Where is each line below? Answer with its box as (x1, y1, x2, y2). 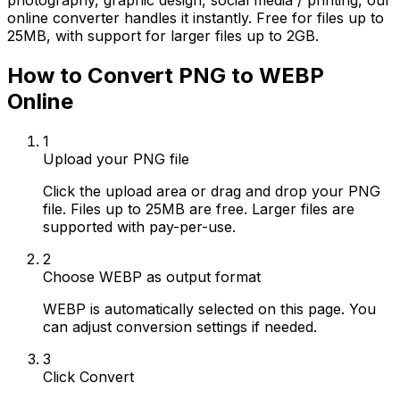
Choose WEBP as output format (43, 267, 261, 286)
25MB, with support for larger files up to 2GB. (7, 27, 319, 45)
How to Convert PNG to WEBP (7, 62, 324, 88)
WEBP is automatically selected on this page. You (43, 299, 376, 318)
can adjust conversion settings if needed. (43, 317, 317, 336)
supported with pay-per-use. (43, 217, 236, 236)
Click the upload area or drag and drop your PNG (43, 181, 380, 200)
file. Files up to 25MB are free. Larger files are (43, 199, 354, 218)
